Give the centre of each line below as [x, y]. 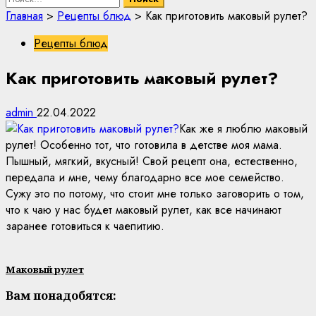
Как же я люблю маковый [243, 129]
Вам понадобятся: [61, 296]
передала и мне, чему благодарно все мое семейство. [145, 177]
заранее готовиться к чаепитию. [85, 226]
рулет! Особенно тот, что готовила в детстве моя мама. [144, 145]
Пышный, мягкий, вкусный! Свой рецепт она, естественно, [152, 161]
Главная [24, 16]
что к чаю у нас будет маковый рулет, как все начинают [144, 210]
